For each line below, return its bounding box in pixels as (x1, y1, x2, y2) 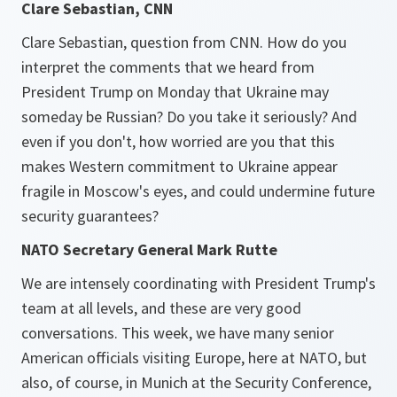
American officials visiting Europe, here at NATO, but (21, 347, 367, 368)
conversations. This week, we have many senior (21, 323, 334, 343)
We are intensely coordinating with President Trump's (21, 273, 376, 293)
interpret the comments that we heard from (21, 57, 315, 77)
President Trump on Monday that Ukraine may (21, 82, 329, 102)
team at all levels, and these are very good (21, 298, 301, 318)
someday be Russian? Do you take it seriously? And (21, 106, 357, 127)
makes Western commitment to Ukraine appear (21, 156, 338, 176)
